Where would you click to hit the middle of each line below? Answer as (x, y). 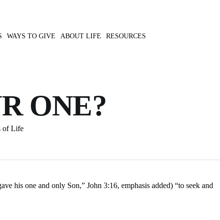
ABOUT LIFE (81, 36)
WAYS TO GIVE (31, 36)
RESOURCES (126, 36)
